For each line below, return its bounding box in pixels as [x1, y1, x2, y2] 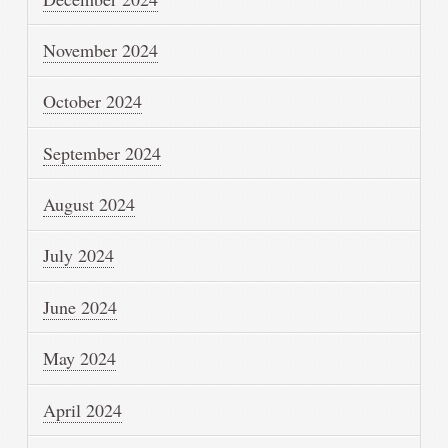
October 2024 [43, 89, 143, 114]
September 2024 [43, 140, 162, 165]
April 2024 [43, 397, 123, 422]
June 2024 [43, 294, 118, 319]
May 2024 [43, 346, 117, 371]
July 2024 [43, 243, 115, 268]
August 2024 [43, 192, 136, 217]
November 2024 [43, 37, 159, 62]
